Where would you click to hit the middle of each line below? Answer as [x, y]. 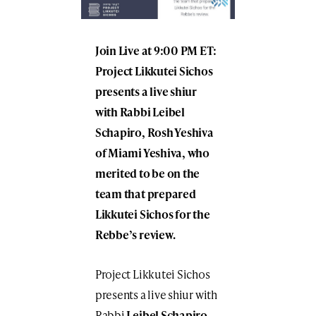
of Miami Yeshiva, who [152, 152]
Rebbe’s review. [135, 234]
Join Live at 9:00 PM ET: [156, 50]
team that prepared [145, 193]
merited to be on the [147, 173]
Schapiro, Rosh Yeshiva [154, 132]
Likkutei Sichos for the [152, 214]
